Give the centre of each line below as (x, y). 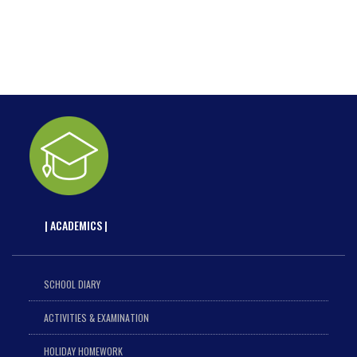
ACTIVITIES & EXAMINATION (96, 317)
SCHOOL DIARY (72, 284)
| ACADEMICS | (76, 225)
